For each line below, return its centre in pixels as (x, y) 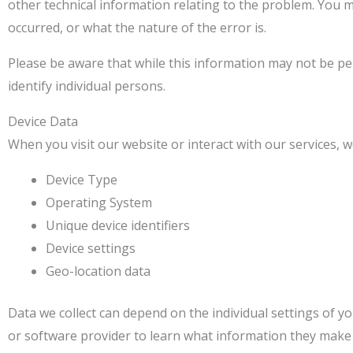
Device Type (82, 180)
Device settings (91, 248)
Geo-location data (98, 271)
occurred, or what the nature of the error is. (137, 28)
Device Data (43, 121)
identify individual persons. (87, 86)
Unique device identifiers (118, 225)
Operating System (99, 203)
